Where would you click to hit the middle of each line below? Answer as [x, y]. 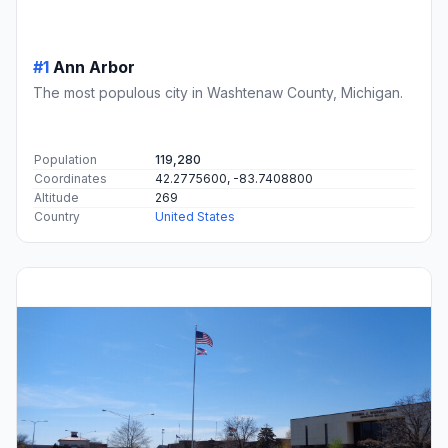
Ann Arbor [94, 66]
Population [65, 159]
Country [57, 216]
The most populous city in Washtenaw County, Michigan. [218, 92]
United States [195, 216]
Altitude [56, 197]
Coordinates [70, 178]
